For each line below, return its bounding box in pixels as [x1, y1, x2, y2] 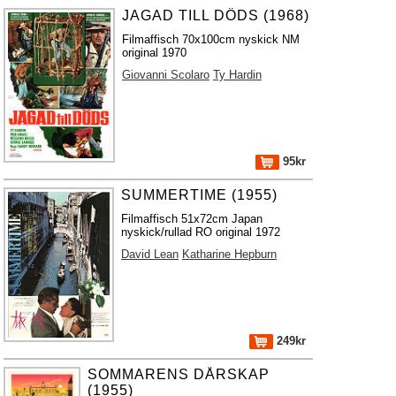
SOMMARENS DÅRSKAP [88, 367, 270, 382]
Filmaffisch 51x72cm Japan [121, 212, 263, 225]
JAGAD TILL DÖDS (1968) [121, 8, 309, 23]
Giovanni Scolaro [121, 68, 209, 81]
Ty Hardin [212, 68, 262, 81]
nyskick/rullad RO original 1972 [121, 225, 281, 239]
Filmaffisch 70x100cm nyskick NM [121, 33, 300, 46]
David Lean [121, 247, 179, 261]
